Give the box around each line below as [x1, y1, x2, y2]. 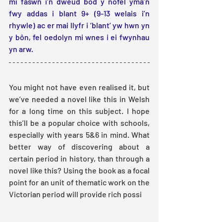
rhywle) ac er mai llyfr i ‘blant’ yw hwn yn [9, 20, 150, 30]
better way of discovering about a [9, 142, 150, 152]
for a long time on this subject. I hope [9, 106, 150, 116]
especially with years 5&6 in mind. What [9, 130, 150, 140]
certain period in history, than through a [9, 154, 150, 164]
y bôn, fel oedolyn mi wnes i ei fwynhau [9, 32, 150, 42]
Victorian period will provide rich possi [9, 189, 142, 199]
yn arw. [9, 44, 35, 54]
